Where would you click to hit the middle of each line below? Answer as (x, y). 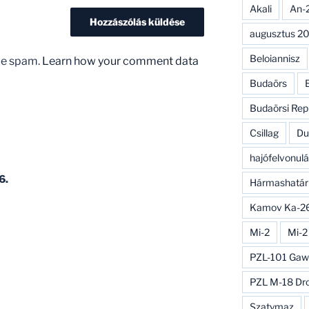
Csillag (264, 132)
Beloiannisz (275, 58)
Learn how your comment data (120, 61)
